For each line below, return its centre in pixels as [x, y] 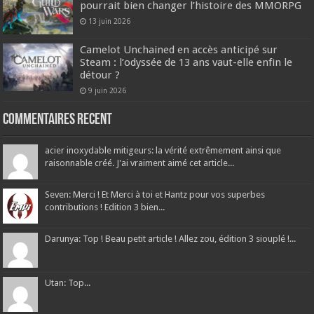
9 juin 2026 [108, 91]
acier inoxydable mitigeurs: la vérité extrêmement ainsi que [163, 151]
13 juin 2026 [110, 21]
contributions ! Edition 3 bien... [105, 207]
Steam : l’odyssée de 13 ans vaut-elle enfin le [186, 63]
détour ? [100, 75]
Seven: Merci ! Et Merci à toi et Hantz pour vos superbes [155, 195]
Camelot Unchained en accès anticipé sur [179, 50]
